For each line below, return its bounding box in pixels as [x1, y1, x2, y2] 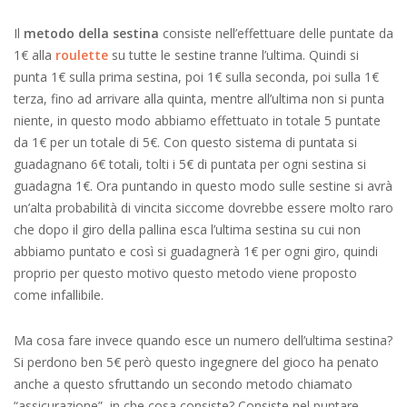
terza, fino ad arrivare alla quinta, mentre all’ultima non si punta [14, 90, 384, 107]
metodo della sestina [24, 25, 159, 42]
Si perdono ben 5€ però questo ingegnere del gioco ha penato [14, 353, 379, 371]
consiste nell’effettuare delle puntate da [159, 25, 393, 42]
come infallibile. [14, 286, 104, 303]
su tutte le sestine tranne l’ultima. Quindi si [108, 46, 359, 64]
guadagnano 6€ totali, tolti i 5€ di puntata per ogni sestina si [14, 155, 366, 173]
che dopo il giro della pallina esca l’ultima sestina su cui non [14, 221, 361, 238]
